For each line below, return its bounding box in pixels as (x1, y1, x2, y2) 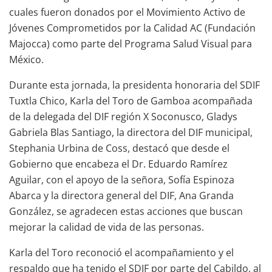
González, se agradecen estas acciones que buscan (9, 204, 243, 218)
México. (9, 52, 44, 66)
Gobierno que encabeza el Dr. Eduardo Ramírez (9, 157, 228, 171)
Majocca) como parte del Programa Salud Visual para (9, 36, 252, 50)
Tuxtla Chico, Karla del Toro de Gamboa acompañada (9, 93, 253, 107)
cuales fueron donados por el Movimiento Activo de (9, 5, 245, 19)
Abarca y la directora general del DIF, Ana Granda (9, 188, 234, 202)
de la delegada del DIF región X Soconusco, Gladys (9, 109, 237, 123)
